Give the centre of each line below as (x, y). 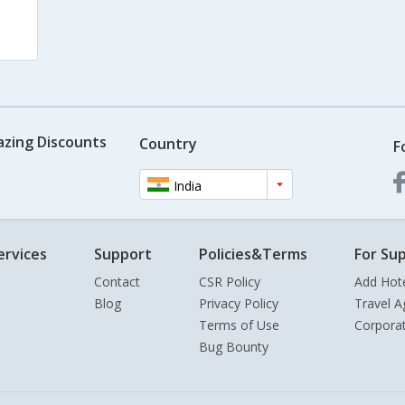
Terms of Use (239, 325)
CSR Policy (230, 282)
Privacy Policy (239, 303)
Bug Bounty (234, 347)
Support (123, 254)
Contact (117, 282)
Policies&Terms (253, 254)
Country (168, 143)
